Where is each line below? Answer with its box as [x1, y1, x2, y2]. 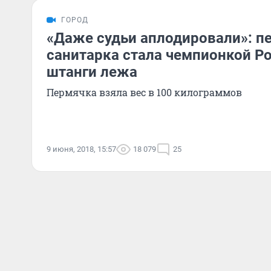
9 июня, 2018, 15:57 [47, 145, 116, 154]
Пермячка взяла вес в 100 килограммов [47, 86, 242, 99]
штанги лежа [47, 64, 137, 80]
